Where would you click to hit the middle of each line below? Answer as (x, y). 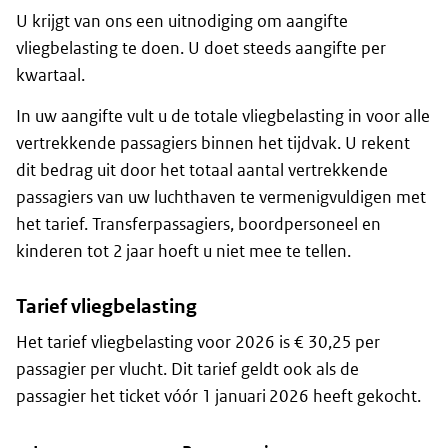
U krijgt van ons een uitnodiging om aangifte (182, 21)
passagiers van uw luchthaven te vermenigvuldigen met (221, 197)
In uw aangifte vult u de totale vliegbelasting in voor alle (223, 116)
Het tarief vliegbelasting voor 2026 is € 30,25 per (198, 342)
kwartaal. (50, 75)
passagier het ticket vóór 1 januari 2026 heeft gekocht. (218, 396)
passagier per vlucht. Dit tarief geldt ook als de (187, 369)
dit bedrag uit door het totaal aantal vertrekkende (202, 170)
